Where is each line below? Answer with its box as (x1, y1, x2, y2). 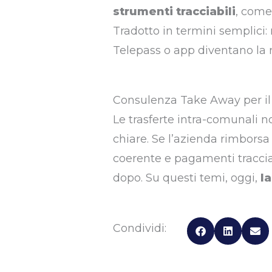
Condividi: (112, 222, 169, 236)
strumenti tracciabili (112, 5, 236, 19)
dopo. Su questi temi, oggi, (112, 171, 260, 185)
